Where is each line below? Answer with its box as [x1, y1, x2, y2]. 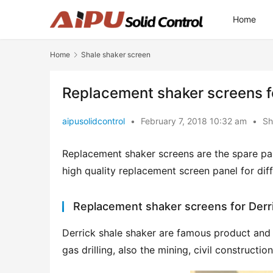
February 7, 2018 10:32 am [141, 116, 249, 127]
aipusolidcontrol [62, 116, 125, 127]
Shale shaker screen [81, 50, 151, 59]
